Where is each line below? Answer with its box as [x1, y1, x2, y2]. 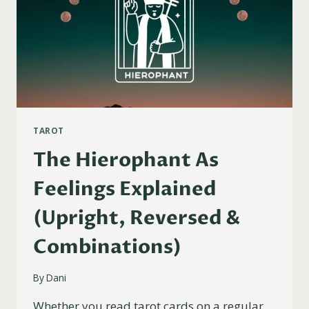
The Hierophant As [33, 146, 219, 173]
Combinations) [33, 233, 181, 260]
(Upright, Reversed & [33, 204, 240, 231]
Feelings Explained [33, 175, 216, 202]
